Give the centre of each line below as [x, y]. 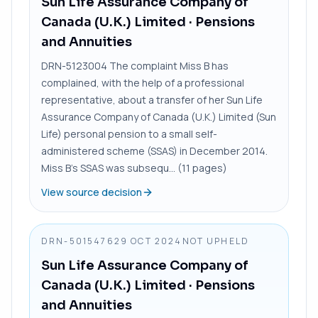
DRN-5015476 [78, 241]
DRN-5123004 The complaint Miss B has [135, 65]
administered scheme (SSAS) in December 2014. [154, 150]
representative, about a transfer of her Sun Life [152, 99]
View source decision [92, 192]
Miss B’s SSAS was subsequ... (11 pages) [134, 168]
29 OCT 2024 [148, 241]
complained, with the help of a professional [143, 82]
